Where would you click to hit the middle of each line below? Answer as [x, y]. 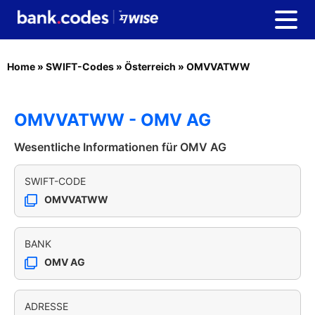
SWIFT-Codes [80, 66]
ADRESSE [46, 306]
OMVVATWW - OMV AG [112, 120]
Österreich [150, 66]
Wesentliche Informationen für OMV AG [120, 147]
